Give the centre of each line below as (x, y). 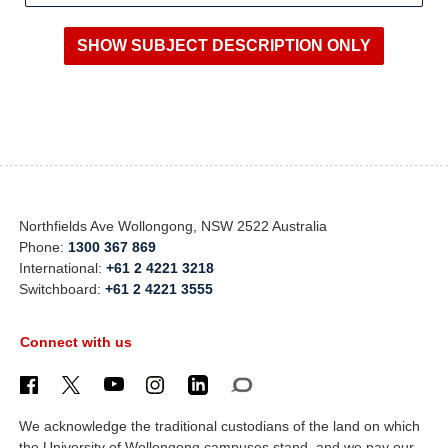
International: (63, 268)
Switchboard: (62, 289)
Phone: (44, 247)
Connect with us (76, 342)
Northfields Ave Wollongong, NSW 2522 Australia (173, 226)
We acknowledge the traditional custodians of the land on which (220, 426)
